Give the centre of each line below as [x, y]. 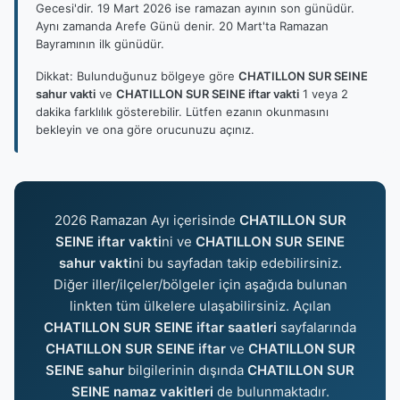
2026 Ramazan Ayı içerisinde [146, 220]
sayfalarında [317, 327]
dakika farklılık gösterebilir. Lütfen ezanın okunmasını [182, 112]
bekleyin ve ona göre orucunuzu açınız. [145, 129]
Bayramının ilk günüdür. [100, 44]
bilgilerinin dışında [186, 370]
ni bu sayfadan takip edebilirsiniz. [237, 263]
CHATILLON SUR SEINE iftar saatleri [160, 327]
